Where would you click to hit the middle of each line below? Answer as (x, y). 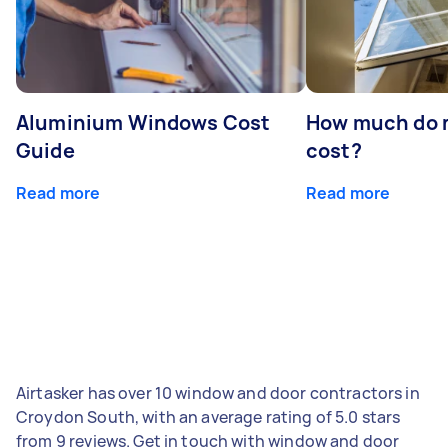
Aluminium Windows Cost (143, 122)
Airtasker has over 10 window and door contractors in (218, 392)
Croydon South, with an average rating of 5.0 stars (208, 416)
